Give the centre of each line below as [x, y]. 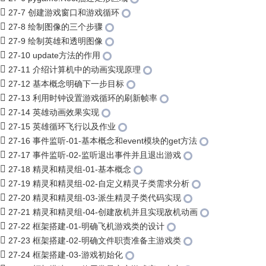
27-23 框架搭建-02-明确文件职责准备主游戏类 [95, 240]
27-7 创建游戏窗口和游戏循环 [64, 12]
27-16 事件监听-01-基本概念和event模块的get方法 [103, 141]
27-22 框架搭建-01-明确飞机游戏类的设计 [86, 226]
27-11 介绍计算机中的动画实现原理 [75, 69]
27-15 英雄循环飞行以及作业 [62, 126]
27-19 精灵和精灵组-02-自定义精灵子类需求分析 [99, 183]
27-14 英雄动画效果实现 [54, 112]
